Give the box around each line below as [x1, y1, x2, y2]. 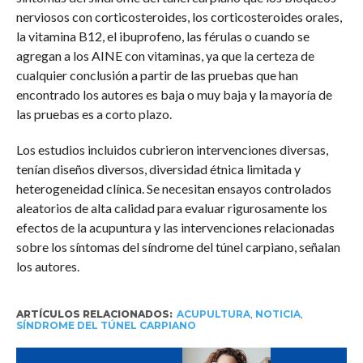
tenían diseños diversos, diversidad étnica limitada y [15, 161, 301, 177]
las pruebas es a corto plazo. [15, 106, 172, 122]
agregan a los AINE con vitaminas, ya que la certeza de [15, 48, 314, 64]
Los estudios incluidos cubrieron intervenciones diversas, [15, 142, 328, 158]
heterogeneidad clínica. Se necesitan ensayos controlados [15, 181, 331, 197]
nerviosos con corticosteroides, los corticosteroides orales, [15, 9, 342, 25]
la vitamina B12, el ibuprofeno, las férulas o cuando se [15, 28, 310, 45]
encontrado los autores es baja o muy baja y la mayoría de [15, 87, 332, 103]
